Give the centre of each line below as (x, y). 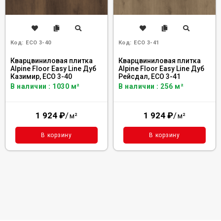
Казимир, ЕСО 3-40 (41, 76)
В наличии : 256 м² (151, 86)
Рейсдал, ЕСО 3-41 (149, 76)
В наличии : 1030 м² (45, 86)
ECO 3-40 (38, 42)
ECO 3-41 (147, 42)
